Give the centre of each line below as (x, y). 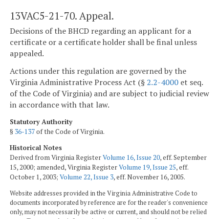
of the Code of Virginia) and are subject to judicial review (109, 93)
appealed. (27, 54)
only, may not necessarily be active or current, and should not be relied (108, 212)
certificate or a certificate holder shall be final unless (103, 42)
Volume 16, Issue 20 (131, 158)
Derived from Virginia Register (56, 158)
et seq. (191, 82)
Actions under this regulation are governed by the (98, 71)
